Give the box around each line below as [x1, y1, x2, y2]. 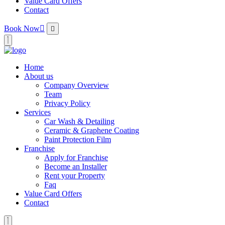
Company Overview [44, 81, 109, 90]
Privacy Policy [44, 99, 90, 108]
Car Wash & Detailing [44, 117, 115, 126]
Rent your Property [44, 171, 105, 180]
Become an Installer [44, 162, 107, 171]
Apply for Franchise [44, 153, 108, 162]
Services [24, 108, 51, 117]
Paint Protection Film [44, 135, 111, 144]
